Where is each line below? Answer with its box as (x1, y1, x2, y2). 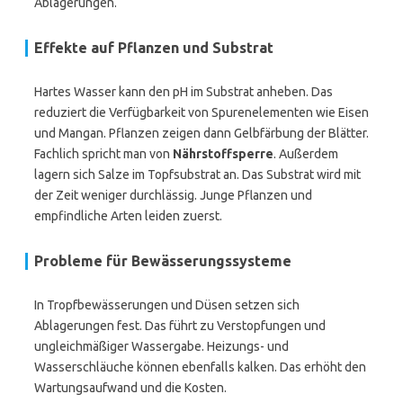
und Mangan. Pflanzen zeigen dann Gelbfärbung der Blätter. (34, 126, 369, 140)
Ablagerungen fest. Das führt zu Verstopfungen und (34, 318, 326, 333)
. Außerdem (273, 147, 338, 161)
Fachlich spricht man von (34, 147, 173, 161)
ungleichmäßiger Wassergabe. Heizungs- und (34, 339, 289, 354)
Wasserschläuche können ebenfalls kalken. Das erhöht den (34, 360, 366, 374)
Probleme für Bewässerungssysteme (34, 253, 291, 269)
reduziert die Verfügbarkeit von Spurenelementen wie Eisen (34, 105, 369, 120)
